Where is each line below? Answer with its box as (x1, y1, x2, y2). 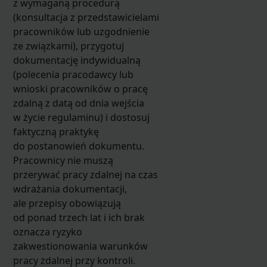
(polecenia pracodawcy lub (13, 67, 133, 81)
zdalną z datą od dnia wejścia (13, 96, 144, 110)
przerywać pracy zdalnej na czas (13, 167, 158, 181)
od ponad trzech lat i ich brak (13, 210, 145, 224)
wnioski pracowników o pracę (13, 82, 148, 95)
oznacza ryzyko (13, 225, 82, 238)
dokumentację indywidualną (13, 53, 141, 67)
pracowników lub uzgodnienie (13, 24, 150, 38)
